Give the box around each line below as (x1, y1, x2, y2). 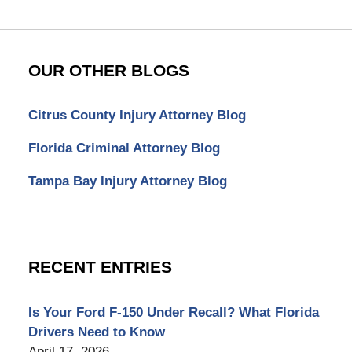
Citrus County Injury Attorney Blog (27, 108, 246, 123)
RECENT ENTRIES (27, 258, 172, 277)
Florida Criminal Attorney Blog (27, 141, 220, 156)
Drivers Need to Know (27, 324, 165, 339)
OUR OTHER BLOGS (27, 61, 189, 81)
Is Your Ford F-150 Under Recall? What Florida (27, 304, 319, 320)
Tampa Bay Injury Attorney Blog (27, 174, 227, 189)
